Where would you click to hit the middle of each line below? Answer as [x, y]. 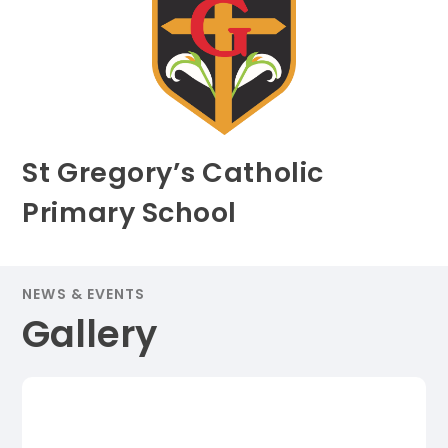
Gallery [90, 334]
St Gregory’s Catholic [173, 172]
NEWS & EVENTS [84, 294]
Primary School [129, 212]
